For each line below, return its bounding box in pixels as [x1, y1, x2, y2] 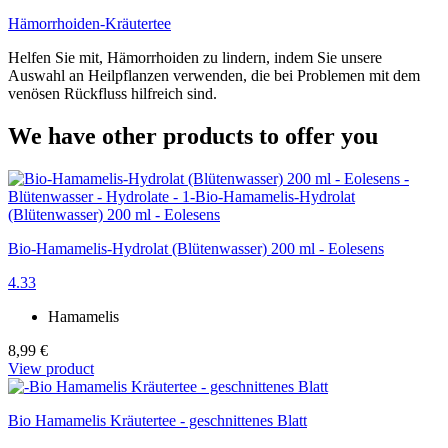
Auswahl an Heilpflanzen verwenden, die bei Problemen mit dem [8, 66, 420, 84]
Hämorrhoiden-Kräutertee [8, 14, 171, 32]
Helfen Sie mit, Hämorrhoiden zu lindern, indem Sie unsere [8, 48, 382, 66]
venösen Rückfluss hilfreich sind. [8, 84, 217, 102]
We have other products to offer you [8, 122, 378, 149]
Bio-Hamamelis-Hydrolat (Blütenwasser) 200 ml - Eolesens [8, 239, 384, 257]
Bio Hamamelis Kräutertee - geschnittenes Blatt [8, 411, 307, 429]
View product [8, 359, 94, 377]
